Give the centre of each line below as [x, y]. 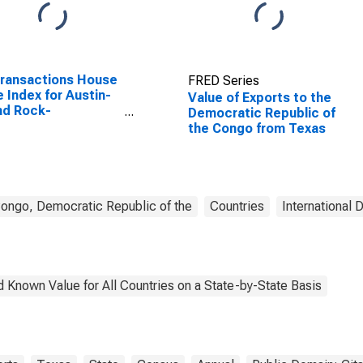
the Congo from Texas [256, 128]
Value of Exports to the [259, 98]
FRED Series [223, 81]
